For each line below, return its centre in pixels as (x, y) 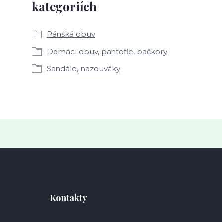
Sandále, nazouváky (83, 69)
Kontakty (68, 198)
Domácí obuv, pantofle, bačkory (107, 51)
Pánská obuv (71, 34)
